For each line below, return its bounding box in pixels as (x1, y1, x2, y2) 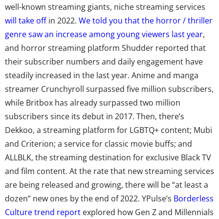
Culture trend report (5, 206, 81, 218)
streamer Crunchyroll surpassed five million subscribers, (5, 83, 214, 94)
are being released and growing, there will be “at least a (5, 179, 208, 190)
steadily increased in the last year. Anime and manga (5, 69, 198, 81)
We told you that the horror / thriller (79, 15, 213, 26)
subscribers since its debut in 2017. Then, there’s (5, 110, 184, 122)
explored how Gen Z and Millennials (81, 206, 214, 218)
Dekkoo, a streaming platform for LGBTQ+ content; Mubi (5, 124, 212, 135)
